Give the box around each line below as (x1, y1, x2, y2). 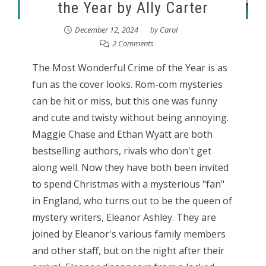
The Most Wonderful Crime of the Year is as (31, 61, 227, 75)
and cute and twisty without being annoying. (31, 111, 229, 125)
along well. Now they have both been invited (31, 161, 229, 175)
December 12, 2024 (75, 24, 139, 36)
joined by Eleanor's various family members (31, 227, 226, 241)
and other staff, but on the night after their (31, 244, 224, 258)
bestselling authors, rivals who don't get (31, 144, 211, 158)
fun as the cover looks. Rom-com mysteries (31, 78, 223, 91)
